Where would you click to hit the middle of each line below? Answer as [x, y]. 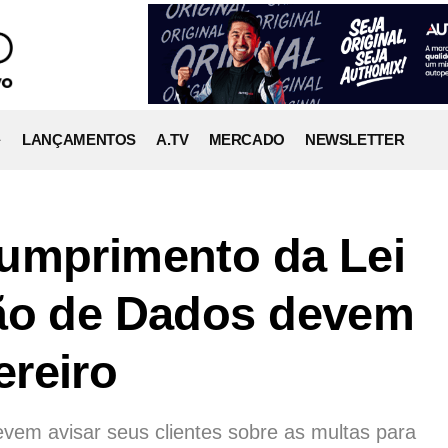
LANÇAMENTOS [79, 139]
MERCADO [246, 139]
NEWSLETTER [354, 139]
